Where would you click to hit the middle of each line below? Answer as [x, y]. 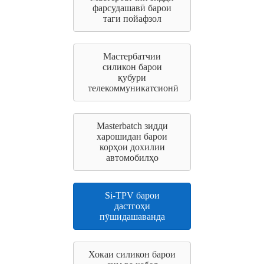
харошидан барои [132, 136]
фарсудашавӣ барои [132, 8]
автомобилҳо [132, 158]
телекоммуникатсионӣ [133, 88]
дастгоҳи [132, 206]
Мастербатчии [132, 56]
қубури [132, 77]
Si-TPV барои [132, 195]
